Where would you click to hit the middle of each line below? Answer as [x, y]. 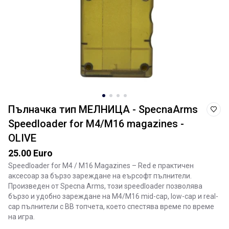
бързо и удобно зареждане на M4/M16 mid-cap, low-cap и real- [113, 196]
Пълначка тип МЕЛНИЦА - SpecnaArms [103, 109]
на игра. [21, 217]
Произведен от [34, 186]
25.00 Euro [30, 153]
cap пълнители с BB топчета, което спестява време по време [111, 207]
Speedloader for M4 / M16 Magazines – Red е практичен [101, 166]
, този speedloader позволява [153, 186]
